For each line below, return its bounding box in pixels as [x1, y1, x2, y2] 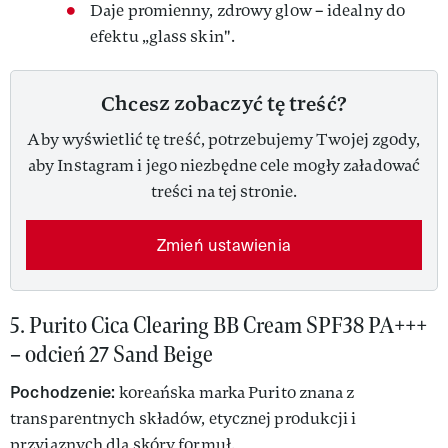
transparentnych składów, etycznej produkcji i [10, 408, 357, 429]
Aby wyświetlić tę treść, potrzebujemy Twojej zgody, [27, 129, 421, 150]
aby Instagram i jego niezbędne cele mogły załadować [27, 155, 421, 176]
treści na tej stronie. [150, 181, 298, 202]
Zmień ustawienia [156, 233, 292, 256]
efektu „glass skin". [90, 26, 235, 47]
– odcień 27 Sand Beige [10, 340, 213, 369]
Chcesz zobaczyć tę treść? [101, 90, 347, 117]
